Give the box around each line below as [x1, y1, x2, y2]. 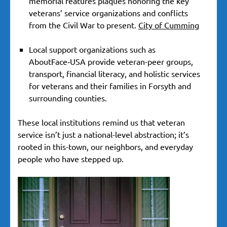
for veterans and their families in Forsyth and [29, 81, 191, 91]
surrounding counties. [29, 93, 109, 103]
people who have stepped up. [18, 154, 124, 164]
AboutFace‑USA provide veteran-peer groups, [29, 56, 193, 67]
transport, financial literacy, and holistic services [29, 68, 200, 79]
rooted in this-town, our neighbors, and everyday [18, 141, 193, 152]
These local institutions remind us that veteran [18, 117, 185, 128]
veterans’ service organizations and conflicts [29, 8, 188, 18]
